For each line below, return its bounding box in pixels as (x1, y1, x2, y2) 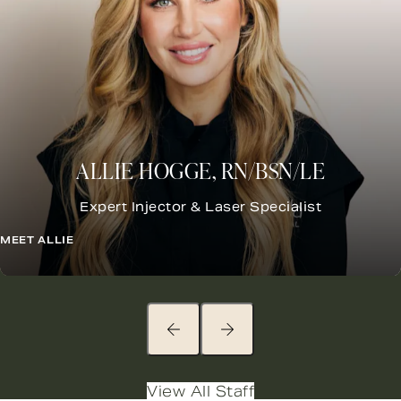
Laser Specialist (205, 199, 321, 216)
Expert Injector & (80, 199, 205, 216)
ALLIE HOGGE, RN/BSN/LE (76, 156, 325, 185)
